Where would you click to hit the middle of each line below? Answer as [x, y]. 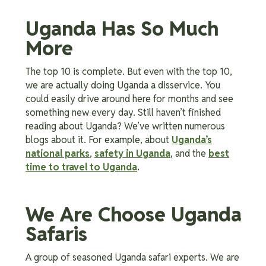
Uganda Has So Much [122, 28]
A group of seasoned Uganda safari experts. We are [132, 258]
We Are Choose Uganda [134, 214]
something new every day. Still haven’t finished [123, 113]
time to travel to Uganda [81, 167]
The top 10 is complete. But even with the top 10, [129, 72]
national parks [58, 154]
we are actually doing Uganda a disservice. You [123, 85]
